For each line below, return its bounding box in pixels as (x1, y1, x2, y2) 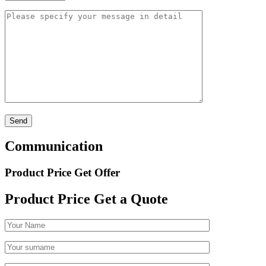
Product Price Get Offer (5, 166, 120, 179)
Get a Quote (94, 191, 168, 207)
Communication (5, 138, 103, 154)
